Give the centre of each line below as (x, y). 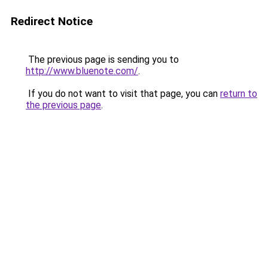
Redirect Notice (52, 21)
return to (239, 94)
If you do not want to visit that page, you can (123, 94)
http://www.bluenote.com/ (82, 71)
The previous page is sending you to (102, 60)
